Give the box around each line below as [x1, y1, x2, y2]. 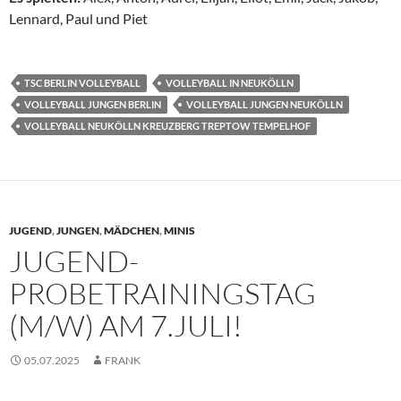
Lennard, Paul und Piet [9, 10, 148, 28]
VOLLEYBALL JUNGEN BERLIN [24, 98, 161, 111]
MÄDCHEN [104, 224, 159, 238]
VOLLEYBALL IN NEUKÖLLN [166, 77, 294, 90]
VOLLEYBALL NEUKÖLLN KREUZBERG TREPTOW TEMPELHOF [24, 120, 311, 132]
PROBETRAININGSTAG [9, 275, 316, 312]
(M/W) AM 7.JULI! [9, 307, 243, 345]
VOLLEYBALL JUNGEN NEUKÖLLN [186, 98, 343, 111]
